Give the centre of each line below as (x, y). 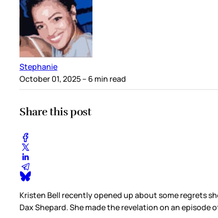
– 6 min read (103, 79)
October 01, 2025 (50, 79)
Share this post (55, 111)
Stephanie (38, 66)
